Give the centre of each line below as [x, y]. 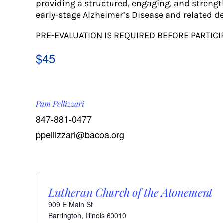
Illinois [95, 215]
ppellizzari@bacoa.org [80, 134]
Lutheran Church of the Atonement [130, 192]
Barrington [65, 215]
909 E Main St [70, 204]
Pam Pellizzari [60, 103]
